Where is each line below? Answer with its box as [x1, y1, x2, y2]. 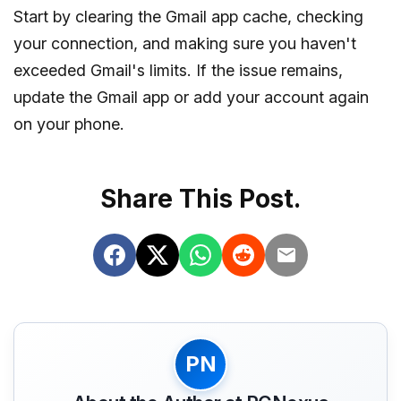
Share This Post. [100, 183, 301, 215]
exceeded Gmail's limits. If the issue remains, [13, 61, 343, 81]
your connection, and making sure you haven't [13, 34, 356, 54]
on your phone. [13, 115, 124, 134]
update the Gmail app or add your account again [13, 88, 369, 107]
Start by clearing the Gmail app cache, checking [13, 7, 363, 27]
